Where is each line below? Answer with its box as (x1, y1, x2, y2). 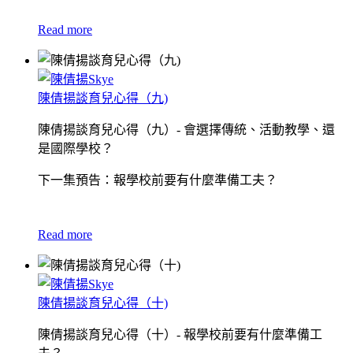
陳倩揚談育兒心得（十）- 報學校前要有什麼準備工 (38, 327, 322, 341)
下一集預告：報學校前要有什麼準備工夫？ (38, 173, 277, 187)
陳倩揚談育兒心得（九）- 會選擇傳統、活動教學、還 (38, 122, 335, 136)
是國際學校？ (38, 141, 113, 155)
